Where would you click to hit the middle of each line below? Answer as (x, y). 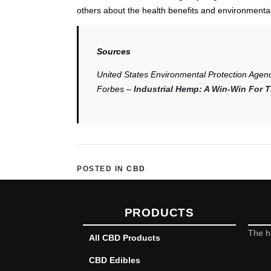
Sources (114, 51)
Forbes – (115, 89)
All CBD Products (125, 238)
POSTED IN (102, 168)
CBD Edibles (115, 260)
